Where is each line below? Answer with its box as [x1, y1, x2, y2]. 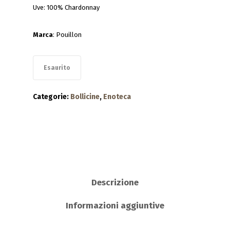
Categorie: [33, 92, 70, 101]
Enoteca [103, 92, 131, 101]
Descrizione [91, 177, 139, 188]
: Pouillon [53, 31, 82, 39]
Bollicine [70, 92, 100, 101]
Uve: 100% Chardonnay [33, 4, 100, 11]
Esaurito [44, 64, 70, 71]
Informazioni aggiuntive [66, 200, 164, 211]
